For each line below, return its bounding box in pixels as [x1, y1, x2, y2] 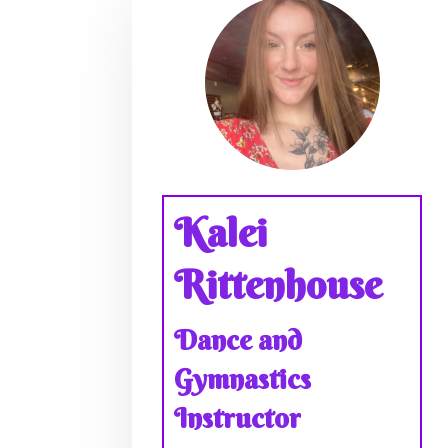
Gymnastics [174, 361, 311, 396]
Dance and [174, 322, 302, 357]
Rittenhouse [174, 259, 382, 309]
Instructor [174, 400, 301, 435]
